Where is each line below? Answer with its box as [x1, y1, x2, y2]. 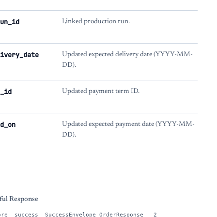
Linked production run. [62, 18, 130, 26]
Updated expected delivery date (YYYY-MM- [62, 51, 193, 59]
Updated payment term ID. [62, 88, 139, 95]
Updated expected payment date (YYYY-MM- [62, 121, 195, 128]
